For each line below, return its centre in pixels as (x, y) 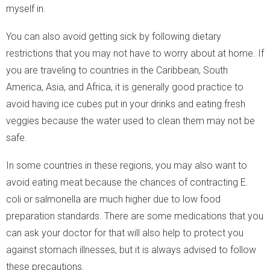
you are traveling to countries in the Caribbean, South (117, 70)
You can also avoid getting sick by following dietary (114, 36)
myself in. (26, 8)
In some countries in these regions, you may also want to (127, 165)
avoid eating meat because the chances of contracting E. (127, 182)
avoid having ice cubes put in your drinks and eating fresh (126, 104)
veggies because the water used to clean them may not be (130, 121)
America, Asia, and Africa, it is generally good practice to (125, 87)
